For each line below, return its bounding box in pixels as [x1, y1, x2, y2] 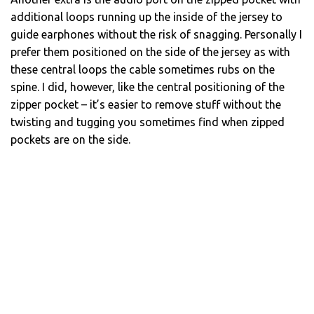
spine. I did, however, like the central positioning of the [11, 81, 285, 94]
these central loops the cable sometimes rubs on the [11, 63, 275, 76]
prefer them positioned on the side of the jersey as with [11, 46, 290, 59]
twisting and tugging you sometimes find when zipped [11, 116, 285, 129]
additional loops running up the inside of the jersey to [11, 11, 282, 24]
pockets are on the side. [11, 133, 130, 146]
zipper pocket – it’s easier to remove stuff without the [11, 98, 281, 111]
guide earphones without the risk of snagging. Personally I [11, 28, 302, 41]
